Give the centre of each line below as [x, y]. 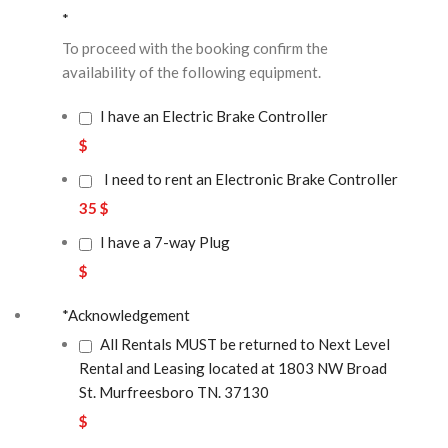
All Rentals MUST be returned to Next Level [245, 344]
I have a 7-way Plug [165, 242]
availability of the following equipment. [191, 72]
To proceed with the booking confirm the [195, 48]
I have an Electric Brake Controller [214, 116]
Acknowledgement [129, 315]
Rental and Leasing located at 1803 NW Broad [233, 368]
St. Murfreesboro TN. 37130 [174, 392]
